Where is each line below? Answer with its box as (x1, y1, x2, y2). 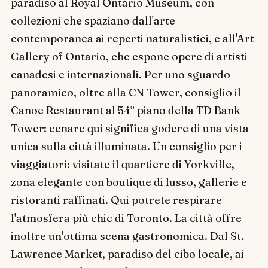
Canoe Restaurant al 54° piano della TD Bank (10, 103, 240, 117)
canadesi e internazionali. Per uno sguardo (10, 67, 230, 81)
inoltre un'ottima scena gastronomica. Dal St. (10, 229, 244, 243)
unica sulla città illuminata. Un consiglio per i (10, 139, 242, 153)
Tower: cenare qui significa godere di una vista (10, 121, 249, 135)
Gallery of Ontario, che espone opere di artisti (10, 49, 248, 63)
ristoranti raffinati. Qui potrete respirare (10, 193, 222, 207)
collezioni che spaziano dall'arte (10, 13, 175, 28)
